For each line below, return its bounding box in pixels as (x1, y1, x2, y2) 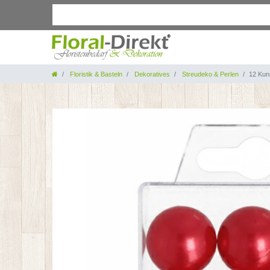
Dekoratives (133, 70, 170, 78)
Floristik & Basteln (68, 70, 122, 78)
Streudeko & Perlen (180, 70, 239, 78)
